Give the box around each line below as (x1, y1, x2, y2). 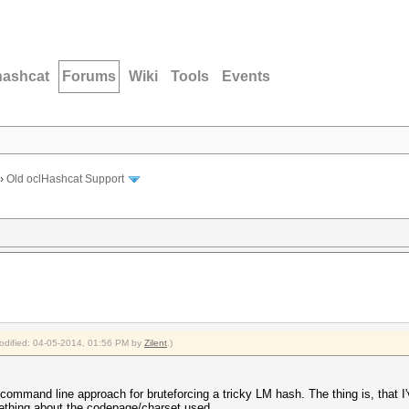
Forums (62, 68, 116, 84)
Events (222, 68, 270, 84)
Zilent (144, 338, 167, 349)
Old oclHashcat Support (6, 173, 124, 186)
